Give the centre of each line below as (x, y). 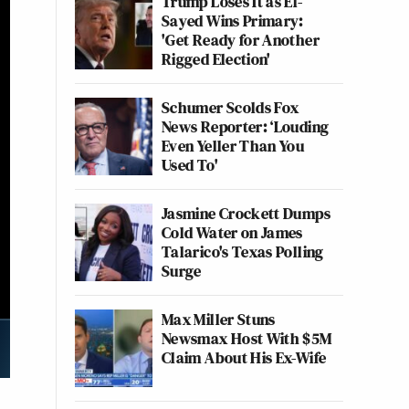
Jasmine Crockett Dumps (246, 213)
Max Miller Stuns (219, 319)
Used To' (190, 165)
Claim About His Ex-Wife (244, 357)
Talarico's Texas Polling (243, 252)
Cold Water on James (232, 232)
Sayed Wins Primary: (233, 21)
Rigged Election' (216, 59)
